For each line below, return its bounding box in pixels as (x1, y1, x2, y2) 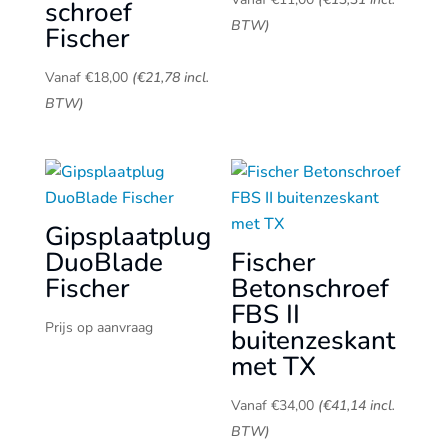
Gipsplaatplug (44, 218, 211, 254)
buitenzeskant (231, 322, 396, 358)
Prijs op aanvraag (44, 317, 153, 337)
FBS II (231, 296, 301, 332)
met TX (231, 348, 317, 384)
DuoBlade (44, 244, 163, 280)
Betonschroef (231, 270, 390, 306)
